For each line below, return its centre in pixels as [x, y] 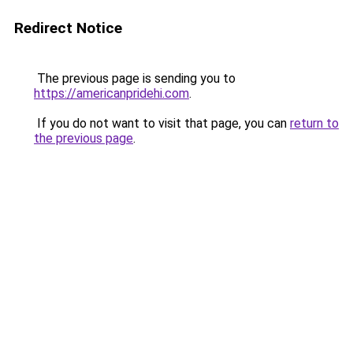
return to [314, 123]
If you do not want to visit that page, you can [162, 123]
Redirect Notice [68, 28]
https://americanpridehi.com [111, 93]
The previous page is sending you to [135, 78]
